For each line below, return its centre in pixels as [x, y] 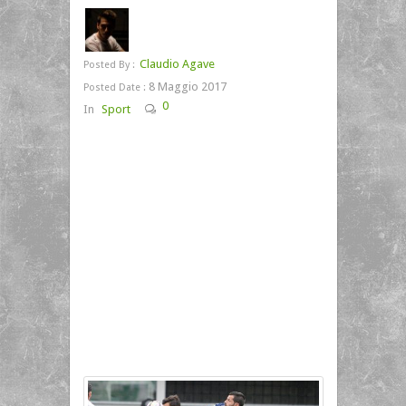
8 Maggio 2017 [186, 87]
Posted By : [109, 65]
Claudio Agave [177, 64]
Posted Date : [114, 87]
